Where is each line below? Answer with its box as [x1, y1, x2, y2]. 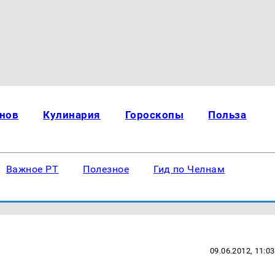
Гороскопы [125, 109, 184, 121]
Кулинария [43, 109, 101, 121]
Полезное [83, 163, 130, 175]
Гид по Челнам [153, 163, 225, 175]
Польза [208, 109, 247, 121]
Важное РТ [6, 163, 59, 175]
